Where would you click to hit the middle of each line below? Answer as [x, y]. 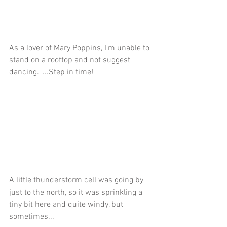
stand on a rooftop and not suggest [71, 60]
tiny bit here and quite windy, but [67, 204]
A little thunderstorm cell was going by [77, 180]
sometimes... [32, 217]
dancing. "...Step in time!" [52, 72]
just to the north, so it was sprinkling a [77, 192]
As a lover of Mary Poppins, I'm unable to [80, 48]
